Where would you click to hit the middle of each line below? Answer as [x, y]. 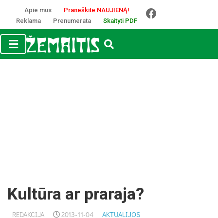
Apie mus [38, 10]
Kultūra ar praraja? [76, 194]
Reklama [28, 21]
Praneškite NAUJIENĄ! [96, 10]
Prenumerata [72, 21]
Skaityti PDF [120, 21]
